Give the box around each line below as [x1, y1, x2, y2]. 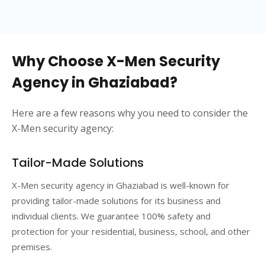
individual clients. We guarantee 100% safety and [12, 209, 211, 222]
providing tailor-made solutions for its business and [12, 194, 221, 206]
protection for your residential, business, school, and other [12, 225, 250, 237]
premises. [12, 240, 52, 253]
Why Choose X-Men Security [12, 51, 220, 71]
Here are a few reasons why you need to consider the [12, 106, 248, 119]
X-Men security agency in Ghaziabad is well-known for [12, 179, 230, 191]
